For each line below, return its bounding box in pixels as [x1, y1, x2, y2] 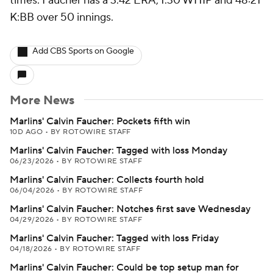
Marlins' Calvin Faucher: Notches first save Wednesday [10, 203, 250, 215]
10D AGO [10, 127, 45, 136]
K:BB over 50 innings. [10, 10, 113, 24]
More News [10, 93, 74, 108]
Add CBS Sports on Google [32, 46, 134, 57]
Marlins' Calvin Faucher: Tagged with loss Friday [10, 232, 219, 244]
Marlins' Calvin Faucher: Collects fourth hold [10, 174, 204, 186]
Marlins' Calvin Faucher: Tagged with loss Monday [10, 144, 227, 157]
